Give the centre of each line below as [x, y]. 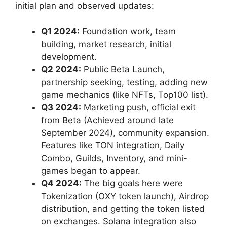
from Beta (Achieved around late [107, 120]
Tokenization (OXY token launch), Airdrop [125, 196]
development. [69, 56]
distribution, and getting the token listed [123, 209]
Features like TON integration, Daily [113, 145]
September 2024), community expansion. [125, 133]
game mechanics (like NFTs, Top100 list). [125, 94]
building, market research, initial [106, 44]
